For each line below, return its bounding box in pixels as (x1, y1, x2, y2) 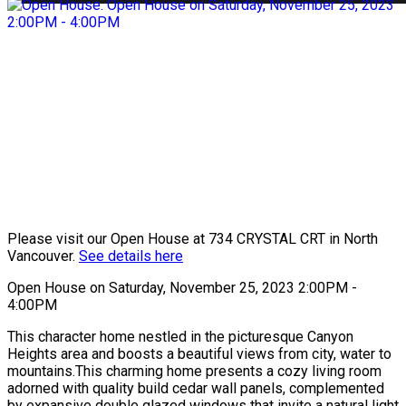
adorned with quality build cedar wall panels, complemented (7, 379, 384, 397)
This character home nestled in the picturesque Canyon (7, 327, 353, 345)
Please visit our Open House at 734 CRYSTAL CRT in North (7, 229, 378, 247)
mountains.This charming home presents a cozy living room (7, 362, 382, 380)
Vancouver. (7, 246, 79, 265)
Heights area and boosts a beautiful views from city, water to (7, 344, 391, 362)
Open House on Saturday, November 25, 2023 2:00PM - (7, 278, 357, 296)
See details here (79, 246, 183, 265)
